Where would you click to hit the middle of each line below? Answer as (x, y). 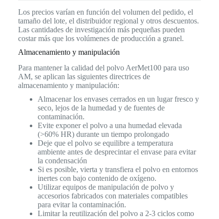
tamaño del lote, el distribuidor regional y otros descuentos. (108, 21)
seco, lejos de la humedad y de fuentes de (101, 108)
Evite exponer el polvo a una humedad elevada (109, 126)
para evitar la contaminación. (82, 205)
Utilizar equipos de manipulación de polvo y (106, 187)
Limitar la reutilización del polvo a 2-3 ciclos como (116, 214)
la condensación (62, 161)
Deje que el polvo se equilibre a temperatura (105, 143)
